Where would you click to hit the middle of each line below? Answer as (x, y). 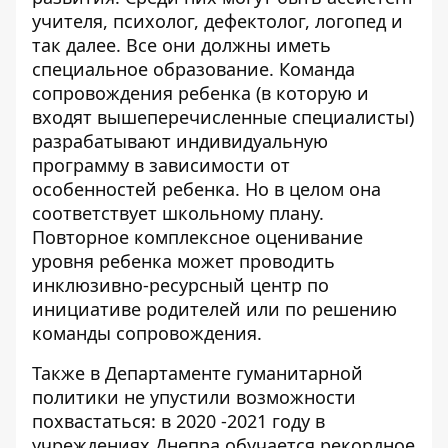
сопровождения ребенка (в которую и (200, 93)
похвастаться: (96, 421)
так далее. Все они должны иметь (181, 45)
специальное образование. (155, 69)
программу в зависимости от (161, 165)
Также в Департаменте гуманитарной (197, 373)
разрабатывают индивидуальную (180, 141)
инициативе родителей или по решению (214, 309)
